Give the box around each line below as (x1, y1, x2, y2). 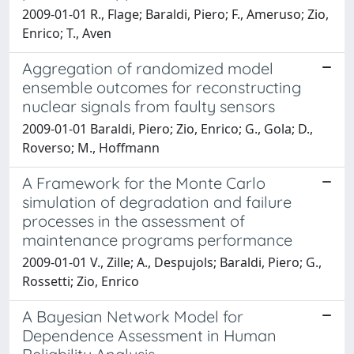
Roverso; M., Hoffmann (22, 139, 160, 156)
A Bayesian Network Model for (22, 307, 243, 326)
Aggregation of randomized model (22, 58, 273, 78)
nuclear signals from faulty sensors (22, 96, 275, 116)
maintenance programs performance (22, 230, 292, 250)
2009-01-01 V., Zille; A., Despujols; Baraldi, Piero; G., (22, 254, 322, 271)
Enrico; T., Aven (22, 24, 111, 42)
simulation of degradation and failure (22, 192, 292, 212)
